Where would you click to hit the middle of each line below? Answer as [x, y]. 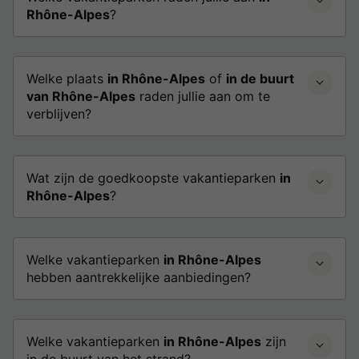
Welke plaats [67, 78]
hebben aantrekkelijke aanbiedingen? [139, 277]
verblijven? [59, 113]
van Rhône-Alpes [81, 96]
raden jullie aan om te [203, 96]
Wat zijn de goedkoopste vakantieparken [153, 177]
